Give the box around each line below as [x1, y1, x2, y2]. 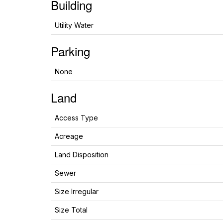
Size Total [55, 206, 88, 214]
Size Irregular [55, 187, 99, 196]
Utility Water [55, 21, 94, 29]
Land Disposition [55, 150, 109, 159]
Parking [51, 42, 90, 60]
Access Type [55, 113, 98, 122]
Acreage [55, 132, 83, 140]
